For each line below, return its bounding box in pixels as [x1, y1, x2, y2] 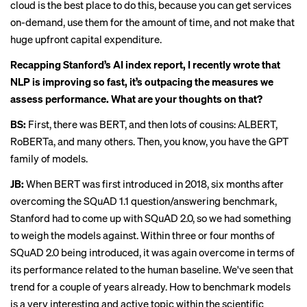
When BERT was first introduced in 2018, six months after [24, 177, 284, 191]
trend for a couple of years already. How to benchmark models [10, 280, 291, 293]
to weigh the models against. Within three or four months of [10, 228, 275, 242]
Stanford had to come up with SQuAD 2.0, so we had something [10, 211, 291, 225]
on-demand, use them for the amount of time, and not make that [10, 15, 295, 29]
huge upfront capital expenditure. [10, 32, 162, 46]
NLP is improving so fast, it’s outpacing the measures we [10, 75, 273, 88]
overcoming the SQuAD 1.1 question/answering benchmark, [10, 194, 277, 208]
